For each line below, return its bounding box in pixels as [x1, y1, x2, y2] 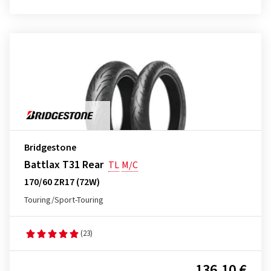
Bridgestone [24, 141, 76, 154]
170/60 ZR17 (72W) [24, 175, 100, 189]
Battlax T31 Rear [24, 157, 103, 172]
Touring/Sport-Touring [24, 194, 103, 206]
